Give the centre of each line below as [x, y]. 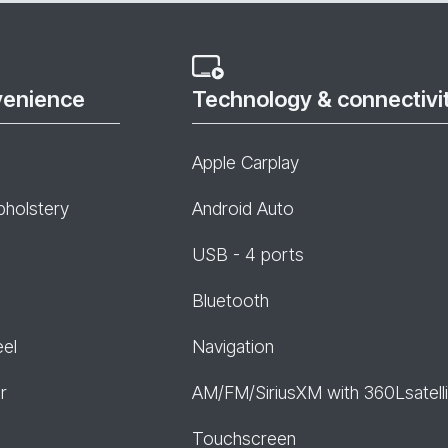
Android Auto [243, 208]
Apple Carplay [245, 162]
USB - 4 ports [248, 254]
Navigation [233, 346]
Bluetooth [230, 300]
